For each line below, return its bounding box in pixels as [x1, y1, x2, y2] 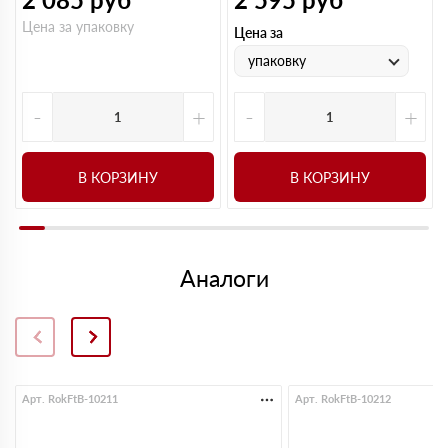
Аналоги [179, 264, 269, 292]
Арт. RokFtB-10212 [295, 392, 391, 405]
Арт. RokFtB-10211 [22, 392, 118, 405]
